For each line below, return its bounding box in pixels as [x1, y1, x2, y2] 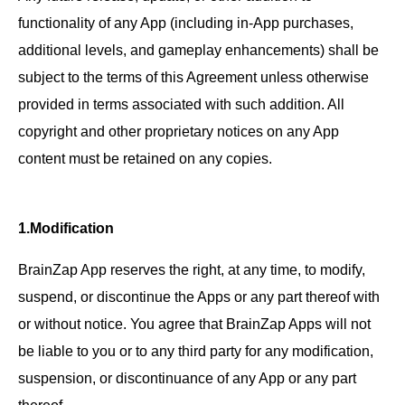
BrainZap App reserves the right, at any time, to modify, [18, 260, 365, 278]
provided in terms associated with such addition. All [18, 96, 344, 113]
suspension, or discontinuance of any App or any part [18, 369, 356, 386]
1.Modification [18, 219, 114, 236]
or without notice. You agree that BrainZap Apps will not [18, 315, 371, 332]
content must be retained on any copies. [18, 150, 272, 167]
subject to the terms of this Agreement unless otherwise [18, 69, 369, 86]
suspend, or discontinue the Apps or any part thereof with [18, 287, 380, 305]
